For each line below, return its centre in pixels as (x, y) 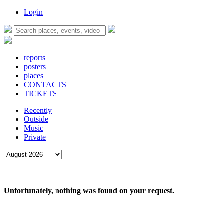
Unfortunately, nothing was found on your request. (89, 191)
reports (34, 58)
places (33, 76)
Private (35, 137)
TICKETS (40, 93)
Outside (36, 119)
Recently (38, 110)
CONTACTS (45, 84)
